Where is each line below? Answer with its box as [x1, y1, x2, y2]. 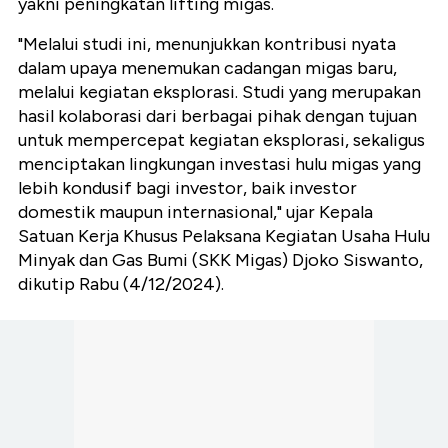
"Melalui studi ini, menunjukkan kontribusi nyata [18, 33, 396, 56]
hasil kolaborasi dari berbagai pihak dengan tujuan [18, 105, 417, 128]
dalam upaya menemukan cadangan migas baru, [18, 57, 397, 80]
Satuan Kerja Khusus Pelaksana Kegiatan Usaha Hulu [18, 225, 430, 248]
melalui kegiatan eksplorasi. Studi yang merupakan [18, 81, 421, 104]
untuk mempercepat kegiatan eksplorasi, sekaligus [18, 129, 425, 152]
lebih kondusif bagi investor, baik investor [18, 177, 357, 200]
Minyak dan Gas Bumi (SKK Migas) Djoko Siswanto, [18, 249, 423, 272]
